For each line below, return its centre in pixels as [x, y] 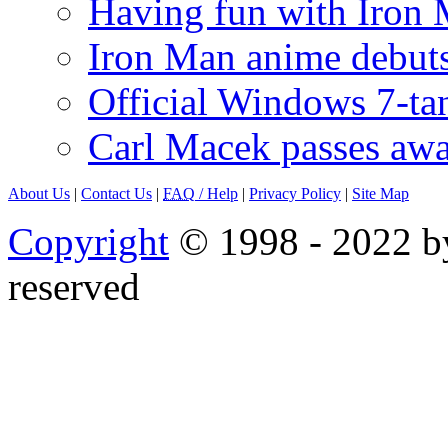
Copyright [88, 242]
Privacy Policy [295, 194]
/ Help [216, 194]
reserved [74, 287]
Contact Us [116, 194]
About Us [39, 194]
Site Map [380, 194]
